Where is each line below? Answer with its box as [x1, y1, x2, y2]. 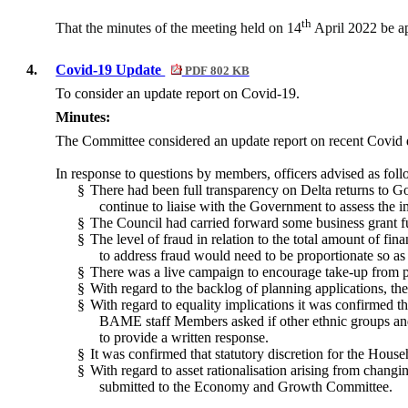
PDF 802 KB [181, 65, 250, 78]
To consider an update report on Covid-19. [56, 86, 301, 102]
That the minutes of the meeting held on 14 [56, 20, 302, 36]
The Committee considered [56, 133, 211, 149]
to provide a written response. [99, 330, 270, 346]
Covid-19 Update [56, 62, 166, 78]
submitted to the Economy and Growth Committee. [99, 379, 393, 395]
